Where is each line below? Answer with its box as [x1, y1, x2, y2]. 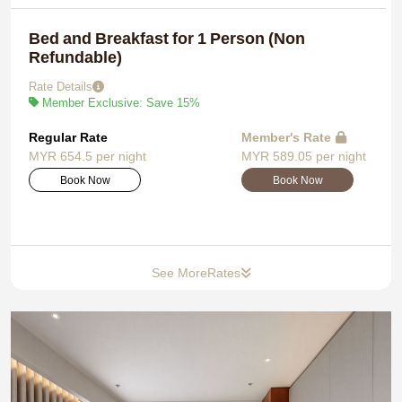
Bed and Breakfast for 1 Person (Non [29, 29, 305, 48]
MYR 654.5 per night [29, 148, 146, 163]
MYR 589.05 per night [241, 148, 366, 163]
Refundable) [29, 48, 122, 66]
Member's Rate [241, 129, 331, 144]
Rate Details [29, 79, 92, 93]
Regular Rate [29, 129, 108, 144]
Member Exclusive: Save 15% [39, 95, 200, 109]
